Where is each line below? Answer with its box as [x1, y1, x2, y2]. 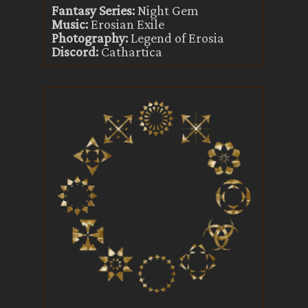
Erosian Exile [91, 16, 164, 32]
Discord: [52, 44, 98, 59]
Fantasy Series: [52, 3, 135, 18]
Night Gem [137, 3, 199, 18]
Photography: [52, 30, 128, 45]
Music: [52, 16, 88, 32]
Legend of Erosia [131, 30, 224, 45]
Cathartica [101, 44, 162, 59]
